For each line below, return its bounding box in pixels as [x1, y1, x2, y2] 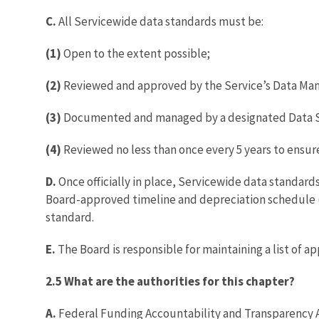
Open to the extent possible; [63, 45, 210, 61]
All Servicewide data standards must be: [58, 13, 263, 29]
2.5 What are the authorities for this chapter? [46, 273, 295, 289]
